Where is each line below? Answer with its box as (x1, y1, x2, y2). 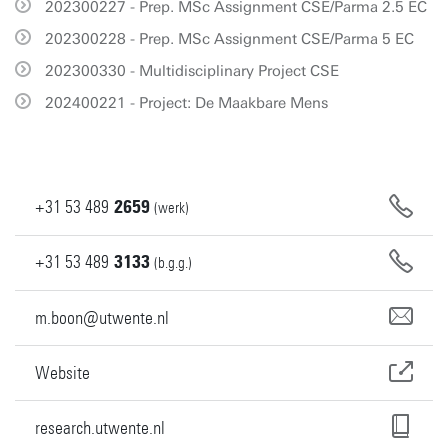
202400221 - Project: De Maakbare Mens (45, 94, 328, 112)
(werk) (154, 199, 189, 217)
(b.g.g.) (154, 254, 192, 272)
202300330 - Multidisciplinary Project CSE (45, 62, 339, 80)
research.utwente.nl (35, 416, 165, 439)
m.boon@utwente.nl (35, 306, 169, 329)
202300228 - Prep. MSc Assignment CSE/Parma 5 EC (45, 30, 414, 48)
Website (35, 361, 90, 384)
